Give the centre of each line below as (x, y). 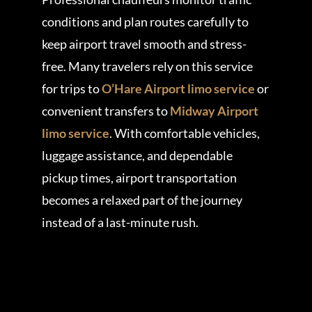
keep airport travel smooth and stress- (144, 44)
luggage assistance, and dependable (137, 156)
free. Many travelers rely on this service (147, 67)
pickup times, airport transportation (139, 178)
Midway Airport (214, 111)
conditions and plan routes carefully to (145, 22)
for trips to (71, 89)
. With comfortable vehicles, (184, 133)
